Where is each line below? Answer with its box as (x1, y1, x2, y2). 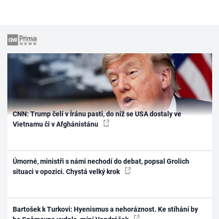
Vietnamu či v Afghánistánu (13, 120, 100, 128)
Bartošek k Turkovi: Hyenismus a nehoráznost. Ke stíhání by (13, 205, 198, 213)
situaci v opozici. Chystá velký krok (13, 168, 122, 176)
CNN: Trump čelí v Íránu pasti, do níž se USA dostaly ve (13, 109, 182, 118)
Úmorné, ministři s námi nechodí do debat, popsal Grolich (13, 157, 190, 166)
